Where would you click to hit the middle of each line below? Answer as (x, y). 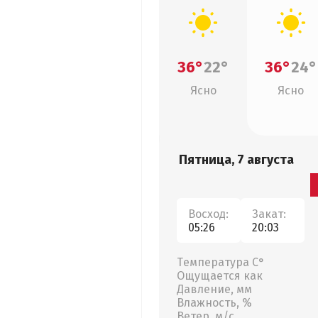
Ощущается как (220, 276)
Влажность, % (214, 303)
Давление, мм (214, 289)
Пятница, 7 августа (236, 160)
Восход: (208, 214)
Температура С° (221, 262)
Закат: (269, 214)
